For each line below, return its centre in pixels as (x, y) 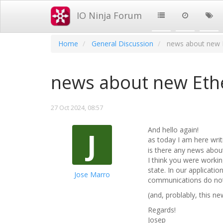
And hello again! (173, 130)
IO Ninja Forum (109, 15)
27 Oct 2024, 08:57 (77, 108)
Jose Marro (92, 174)
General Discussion (122, 44)
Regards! (162, 210)
